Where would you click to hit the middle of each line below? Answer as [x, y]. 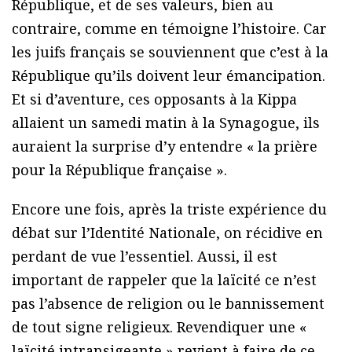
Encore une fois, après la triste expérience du [169, 209]
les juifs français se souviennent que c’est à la [170, 52]
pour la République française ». [119, 170]
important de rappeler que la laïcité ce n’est [164, 280]
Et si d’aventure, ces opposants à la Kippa [154, 99]
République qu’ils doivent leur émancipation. [169, 76]
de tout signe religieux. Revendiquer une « [159, 327]
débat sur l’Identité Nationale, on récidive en [167, 233]
